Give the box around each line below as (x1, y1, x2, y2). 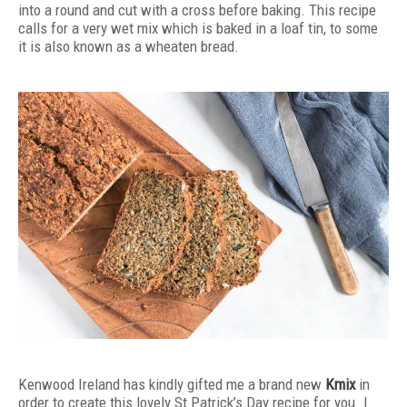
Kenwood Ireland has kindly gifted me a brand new (18, 374, 325, 393)
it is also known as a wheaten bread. (18, 36, 239, 55)
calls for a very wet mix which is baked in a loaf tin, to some (18, 18, 378, 37)
